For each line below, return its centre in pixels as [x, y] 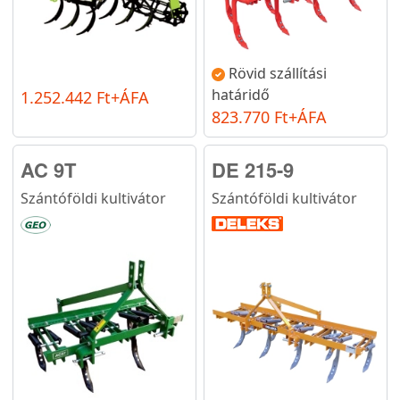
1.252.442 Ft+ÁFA [85, 97]
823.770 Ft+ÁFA [269, 117]
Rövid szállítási [278, 73]
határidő [241, 94]
